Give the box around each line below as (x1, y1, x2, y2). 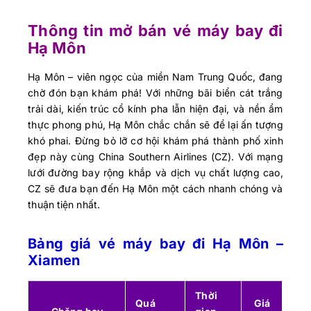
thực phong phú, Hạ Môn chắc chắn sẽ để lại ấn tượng (28, 119, 283, 131)
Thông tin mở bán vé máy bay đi (28, 22, 283, 40)
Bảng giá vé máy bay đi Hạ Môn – (28, 235, 283, 253)
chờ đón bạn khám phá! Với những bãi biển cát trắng (28, 87, 283, 99)
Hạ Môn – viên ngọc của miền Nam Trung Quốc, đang (28, 71, 283, 83)
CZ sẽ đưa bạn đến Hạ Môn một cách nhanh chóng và (28, 183, 283, 195)
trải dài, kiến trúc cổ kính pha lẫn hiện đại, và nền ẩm (28, 103, 283, 115)
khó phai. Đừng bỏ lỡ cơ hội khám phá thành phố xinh (28, 135, 283, 147)
